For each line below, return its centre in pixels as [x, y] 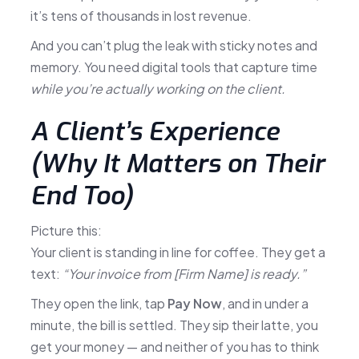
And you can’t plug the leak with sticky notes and [173, 45]
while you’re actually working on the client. [157, 88]
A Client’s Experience [155, 131]
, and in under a [265, 303]
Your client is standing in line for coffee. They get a [177, 252]
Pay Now [194, 303]
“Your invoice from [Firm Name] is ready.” [184, 273]
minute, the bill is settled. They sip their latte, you [174, 325]
